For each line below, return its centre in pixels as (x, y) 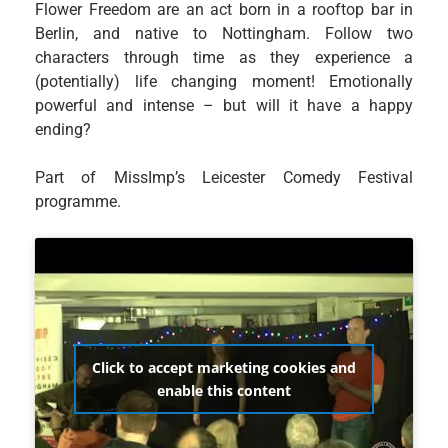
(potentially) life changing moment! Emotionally (224, 81)
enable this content (224, 391)
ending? (63, 129)
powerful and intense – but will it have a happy (224, 105)
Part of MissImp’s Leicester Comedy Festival (224, 177)
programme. (78, 201)
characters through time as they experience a (224, 57)
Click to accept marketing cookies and (224, 368)
